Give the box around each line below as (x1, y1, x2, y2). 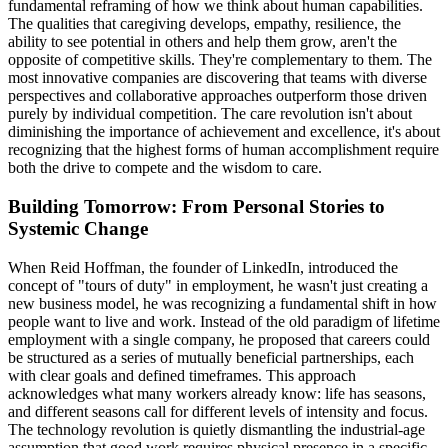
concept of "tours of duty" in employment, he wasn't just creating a (8, 276, 428, 294)
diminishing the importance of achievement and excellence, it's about (8, 123, 440, 141)
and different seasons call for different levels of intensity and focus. (8, 402, 428, 420)
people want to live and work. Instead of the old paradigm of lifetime (8, 312, 440, 330)
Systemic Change (8, 217, 148, 239)
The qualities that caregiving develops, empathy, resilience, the (8, 15, 401, 33)
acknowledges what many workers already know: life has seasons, (8, 384, 426, 402)
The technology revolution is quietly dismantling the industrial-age (8, 420, 425, 438)
